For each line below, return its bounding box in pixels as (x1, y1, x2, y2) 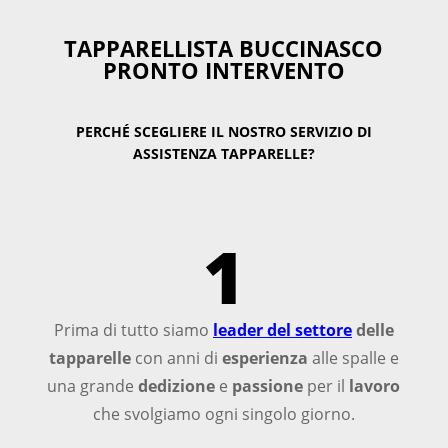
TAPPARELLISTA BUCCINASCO (64, 32, 384, 63)
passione (232, 374, 304, 397)
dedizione (138, 374, 216, 397)
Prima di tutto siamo (53, 318, 213, 341)
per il (303, 374, 350, 397)
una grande (47, 374, 139, 397)
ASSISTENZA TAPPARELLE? (132, 143, 315, 163)
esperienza (221, 346, 308, 369)
